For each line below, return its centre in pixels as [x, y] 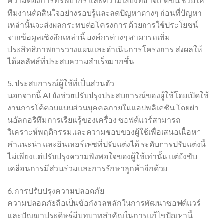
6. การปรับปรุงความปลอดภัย [56, 191]
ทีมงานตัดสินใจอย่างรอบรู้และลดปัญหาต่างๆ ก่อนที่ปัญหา [105, 12]
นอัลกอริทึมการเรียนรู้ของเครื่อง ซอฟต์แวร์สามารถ [94, 120]
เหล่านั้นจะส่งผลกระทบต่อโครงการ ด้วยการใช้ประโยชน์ [103, 24]
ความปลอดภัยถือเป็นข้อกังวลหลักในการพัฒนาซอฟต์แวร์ [104, 203]
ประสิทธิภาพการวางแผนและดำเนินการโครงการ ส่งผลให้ [105, 49]
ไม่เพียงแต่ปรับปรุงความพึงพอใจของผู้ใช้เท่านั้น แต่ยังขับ [102, 156]
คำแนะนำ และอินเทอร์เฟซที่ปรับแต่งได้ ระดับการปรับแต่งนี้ [107, 144]
